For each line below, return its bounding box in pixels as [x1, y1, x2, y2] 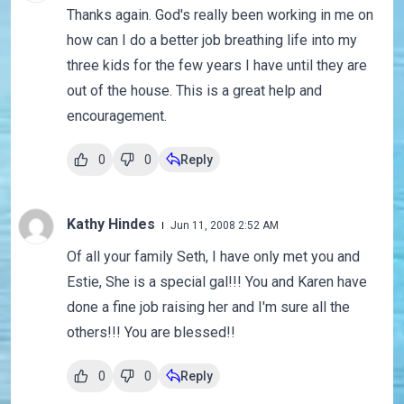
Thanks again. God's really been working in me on [66, 6, 373, 24]
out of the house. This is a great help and [66, 82, 322, 100]
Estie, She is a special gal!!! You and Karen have [66, 273, 367, 291]
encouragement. [66, 107, 167, 125]
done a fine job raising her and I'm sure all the [66, 298, 350, 317]
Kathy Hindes [66, 216, 159, 234]
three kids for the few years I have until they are [66, 57, 367, 75]
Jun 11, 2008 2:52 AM [170, 219, 279, 233]
